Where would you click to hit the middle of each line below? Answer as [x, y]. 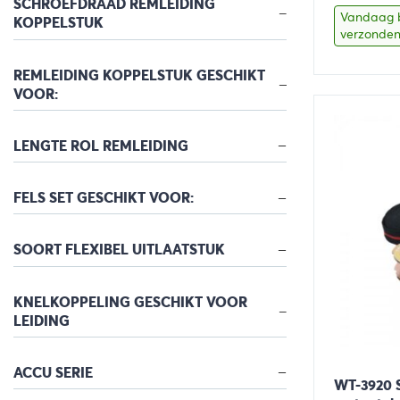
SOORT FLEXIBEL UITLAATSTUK [119, 250]
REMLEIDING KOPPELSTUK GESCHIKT [139, 75]
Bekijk [366, 98]
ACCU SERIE [53, 372]
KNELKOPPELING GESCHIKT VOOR [130, 302]
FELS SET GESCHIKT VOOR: [104, 198]
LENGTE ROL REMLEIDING [101, 146]
